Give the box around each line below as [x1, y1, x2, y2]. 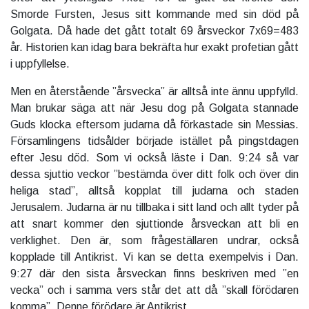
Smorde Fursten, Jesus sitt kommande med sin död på [10, 8, 299, 21]
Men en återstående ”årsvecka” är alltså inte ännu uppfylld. [10, 86, 299, 98]
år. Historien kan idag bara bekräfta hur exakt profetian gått [10, 41, 299, 54]
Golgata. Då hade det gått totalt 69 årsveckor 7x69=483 [10, 25, 299, 37]
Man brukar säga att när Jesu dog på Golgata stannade [10, 102, 299, 114]
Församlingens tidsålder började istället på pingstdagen [10, 135, 299, 148]
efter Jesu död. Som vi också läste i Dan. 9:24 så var [10, 152, 299, 164]
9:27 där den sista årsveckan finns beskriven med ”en [10, 268, 299, 280]
